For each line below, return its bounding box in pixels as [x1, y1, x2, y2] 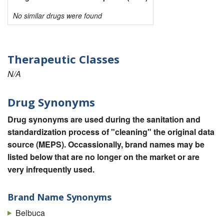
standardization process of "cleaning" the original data [7, 125, 214, 137]
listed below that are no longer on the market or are [7, 150, 199, 162]
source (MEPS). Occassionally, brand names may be [7, 138, 204, 150]
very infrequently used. [7, 163, 94, 175]
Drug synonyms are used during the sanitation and [7, 113, 200, 125]
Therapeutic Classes [7, 51, 119, 67]
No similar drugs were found [13, 10, 102, 21]
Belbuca [15, 206, 45, 218]
